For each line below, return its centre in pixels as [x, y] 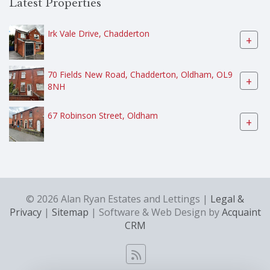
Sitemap [70, 212]
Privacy [25, 212]
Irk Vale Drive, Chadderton [99, 34]
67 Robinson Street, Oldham [103, 116]
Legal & [227, 199]
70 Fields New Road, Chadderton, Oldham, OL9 [140, 75]
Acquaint [241, 212]
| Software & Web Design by [155, 212]
